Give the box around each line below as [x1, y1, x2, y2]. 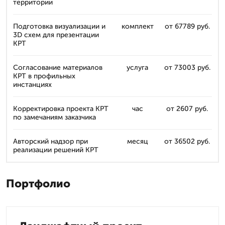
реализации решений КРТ [13, 146, 98, 154]
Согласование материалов [13, 63, 102, 72]
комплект [121, 22, 154, 31]
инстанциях [13, 80, 52, 89]
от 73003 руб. [164, 63, 210, 72]
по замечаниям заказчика [13, 113, 96, 122]
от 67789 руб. [164, 22, 210, 31]
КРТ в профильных [13, 72, 75, 80]
